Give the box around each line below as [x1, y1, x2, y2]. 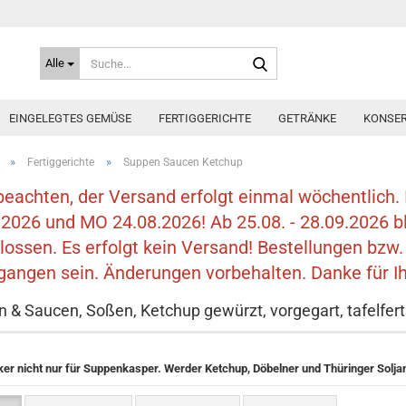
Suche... [276, 47, 317, 61]
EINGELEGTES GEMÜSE [9, 111, 131, 125]
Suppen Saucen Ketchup [122, 156, 243, 169]
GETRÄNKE [278, 111, 336, 125]
